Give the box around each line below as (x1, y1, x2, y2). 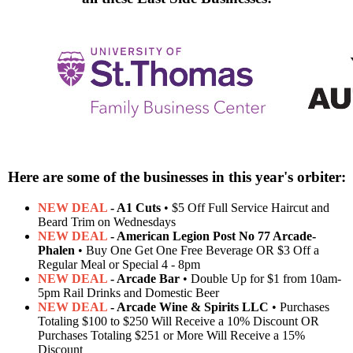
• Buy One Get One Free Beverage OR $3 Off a (75, 243, 319, 257)
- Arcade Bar (107, 271, 180, 285)
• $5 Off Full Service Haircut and (164, 200, 329, 214)
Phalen (38, 243, 75, 257)
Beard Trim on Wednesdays (38, 214, 176, 229)
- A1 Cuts (107, 200, 164, 214)
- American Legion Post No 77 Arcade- (107, 229, 316, 243)
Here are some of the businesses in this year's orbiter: (7, 169, 346, 185)
